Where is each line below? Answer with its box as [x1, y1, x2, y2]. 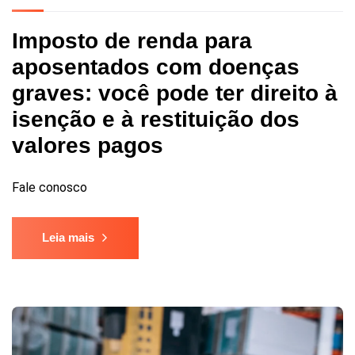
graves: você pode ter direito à [12, 81, 338, 106]
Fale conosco [12, 180, 87, 196]
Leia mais [42, 231, 94, 245]
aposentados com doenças [12, 55, 300, 80]
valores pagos [12, 133, 163, 158]
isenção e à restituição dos [12, 107, 300, 132]
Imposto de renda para [12, 29, 252, 54]
